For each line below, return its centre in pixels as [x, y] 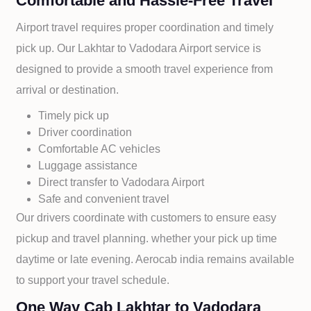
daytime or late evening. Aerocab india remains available [155, 259]
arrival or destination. [68, 90]
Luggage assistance [88, 166]
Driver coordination [85, 132]
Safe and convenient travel [104, 199]
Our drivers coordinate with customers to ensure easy [146, 218]
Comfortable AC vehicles [100, 149]
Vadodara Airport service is [195, 48]
